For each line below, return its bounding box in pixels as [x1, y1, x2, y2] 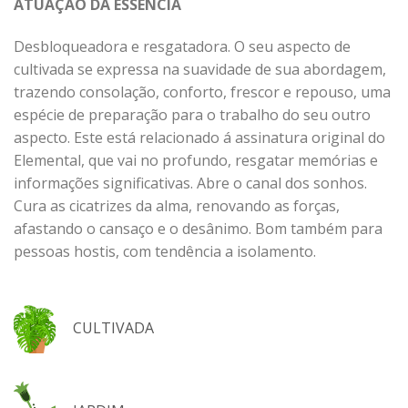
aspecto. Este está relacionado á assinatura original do [14, 127, 385, 148]
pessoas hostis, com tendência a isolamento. [14, 240, 316, 261]
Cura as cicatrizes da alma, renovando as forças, [14, 195, 340, 216]
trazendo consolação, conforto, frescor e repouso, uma [14, 81, 391, 102]
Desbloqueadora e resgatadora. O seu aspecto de [14, 36, 351, 56]
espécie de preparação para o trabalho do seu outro [14, 104, 371, 125]
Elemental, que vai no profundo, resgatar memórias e [14, 149, 378, 170]
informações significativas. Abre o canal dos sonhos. [14, 172, 367, 193]
